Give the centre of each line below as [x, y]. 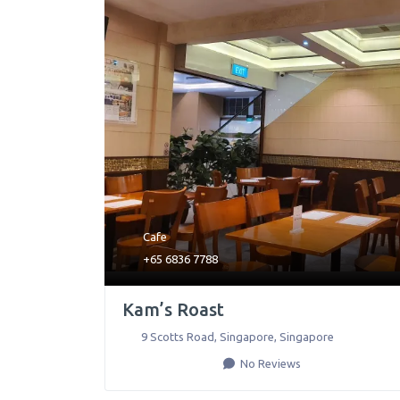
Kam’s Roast [173, 309]
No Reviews [269, 363]
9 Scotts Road [177, 336]
